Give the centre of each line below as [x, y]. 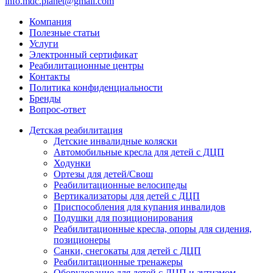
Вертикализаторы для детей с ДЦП [127, 196]
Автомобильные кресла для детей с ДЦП [139, 152]
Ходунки [72, 163]
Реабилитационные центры [87, 65]
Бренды [45, 98]
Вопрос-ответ [58, 109]
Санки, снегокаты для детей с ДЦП [127, 250]
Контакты [50, 76]
